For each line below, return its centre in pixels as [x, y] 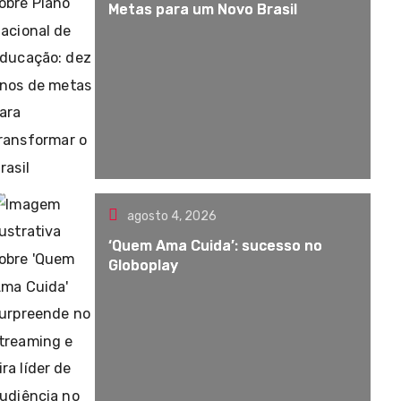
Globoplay [144, 265]
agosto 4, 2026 [172, 216]
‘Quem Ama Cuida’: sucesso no [216, 246]
